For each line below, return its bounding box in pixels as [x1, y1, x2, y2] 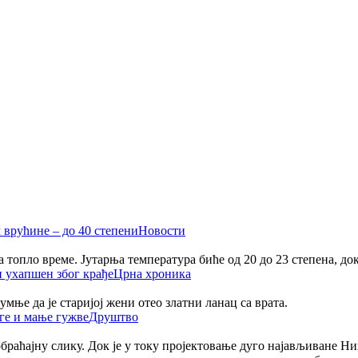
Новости [138, 223, 185, 237]
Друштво [89, 309, 138, 324]
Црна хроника [113, 266, 191, 280]
